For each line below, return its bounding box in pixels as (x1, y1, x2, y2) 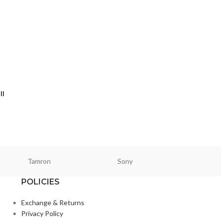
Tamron (27, 157, 51, 166)
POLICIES (21, 177, 60, 187)
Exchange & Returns (21, 198, 84, 207)
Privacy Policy (21, 209, 63, 218)
